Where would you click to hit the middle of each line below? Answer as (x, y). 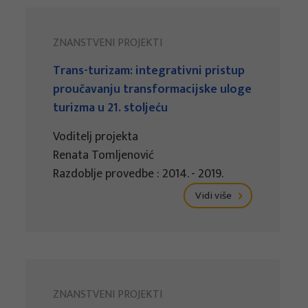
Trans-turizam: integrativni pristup (149, 71)
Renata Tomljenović (104, 156)
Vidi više (215, 196)
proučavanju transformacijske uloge (153, 90)
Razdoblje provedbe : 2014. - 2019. (139, 174)
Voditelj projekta (96, 137)
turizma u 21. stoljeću (111, 108)
